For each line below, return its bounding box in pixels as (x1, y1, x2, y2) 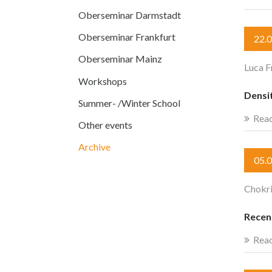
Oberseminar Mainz (78, 53, 162, 65)
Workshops (78, 75, 127, 87)
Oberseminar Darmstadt (78, 8, 181, 21)
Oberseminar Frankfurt (78, 31, 175, 43)
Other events (78, 118, 132, 131)
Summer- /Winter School (78, 97, 180, 109)
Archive (78, 141, 110, 153)
